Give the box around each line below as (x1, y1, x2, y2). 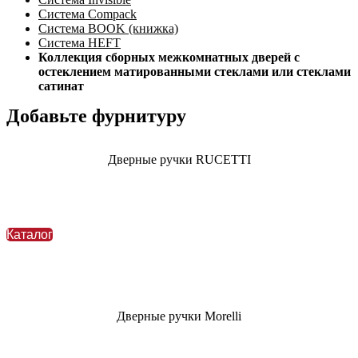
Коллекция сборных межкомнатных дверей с (38, 50, 300, 64)
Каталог (6, 227, 53, 241)
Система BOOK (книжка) (38, 21, 178, 35)
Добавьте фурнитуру (6, 105, 186, 126)
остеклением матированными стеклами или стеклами (38, 64, 351, 78)
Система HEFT (38, 35, 121, 50)
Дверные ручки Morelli (117, 308, 241, 323)
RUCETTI (195, 152, 251, 166)
